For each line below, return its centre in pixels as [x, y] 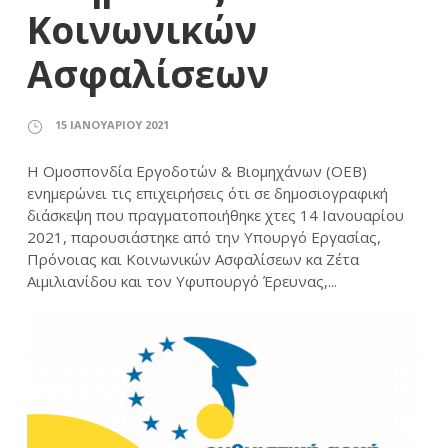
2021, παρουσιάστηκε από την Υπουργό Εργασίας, [204, 237]
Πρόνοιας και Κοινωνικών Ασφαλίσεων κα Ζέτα [193, 259]
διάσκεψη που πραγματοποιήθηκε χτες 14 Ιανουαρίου [215, 215]
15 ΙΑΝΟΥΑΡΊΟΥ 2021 [112, 125]
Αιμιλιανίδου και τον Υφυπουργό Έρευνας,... [182, 281]
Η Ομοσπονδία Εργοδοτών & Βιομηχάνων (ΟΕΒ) [197, 171]
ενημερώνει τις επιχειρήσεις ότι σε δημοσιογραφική [207, 193]
